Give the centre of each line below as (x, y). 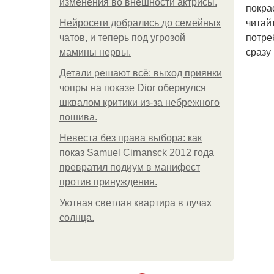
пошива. (78, 117)
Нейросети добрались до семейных (140, 23)
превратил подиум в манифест (130, 167)
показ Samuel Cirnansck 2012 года (137, 153)
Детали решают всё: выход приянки (141, 73)
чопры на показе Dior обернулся (133, 88)
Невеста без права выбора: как (131, 138)
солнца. (77, 217)
